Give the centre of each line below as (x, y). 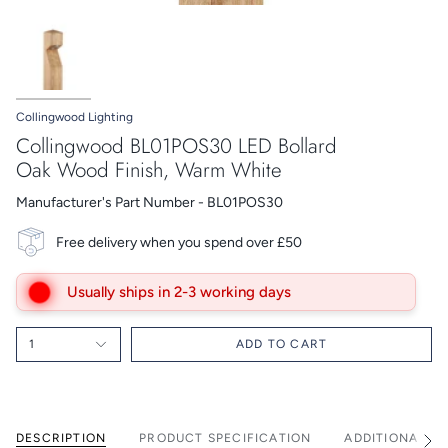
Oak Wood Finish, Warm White (149, 170)
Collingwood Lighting (74, 116)
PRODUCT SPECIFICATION (225, 438)
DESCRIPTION (61, 438)
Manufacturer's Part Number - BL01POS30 (149, 203)
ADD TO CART (281, 344)
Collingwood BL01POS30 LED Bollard (176, 146)
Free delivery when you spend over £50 (179, 242)
